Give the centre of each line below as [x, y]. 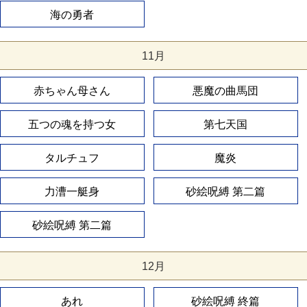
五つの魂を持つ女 [72, 125]
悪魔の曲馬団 [226, 91]
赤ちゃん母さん [72, 91]
